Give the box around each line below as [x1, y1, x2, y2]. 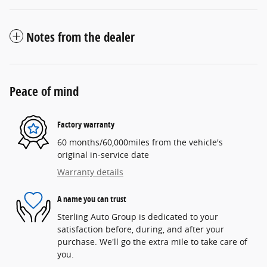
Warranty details [57, 166, 123, 178]
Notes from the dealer [26, 28, 135, 45]
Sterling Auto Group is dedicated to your [57, 210, 218, 222]
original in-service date [57, 148, 149, 160]
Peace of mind [10, 82, 79, 100]
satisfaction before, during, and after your [57, 223, 224, 235]
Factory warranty [57, 119, 114, 131]
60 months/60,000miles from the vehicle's [57, 136, 223, 148]
